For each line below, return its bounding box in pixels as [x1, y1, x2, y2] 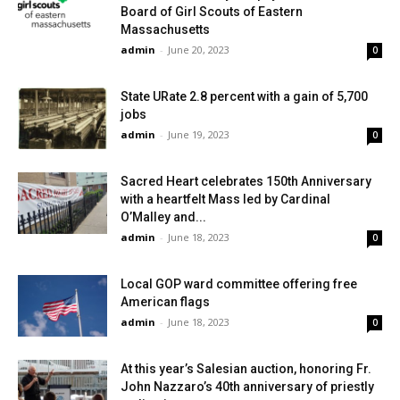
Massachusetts [121, 22, 210, 37]
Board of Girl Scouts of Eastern [121, 4, 303, 19]
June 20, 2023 [168, 43, 229, 56]
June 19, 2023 [168, 128, 229, 141]
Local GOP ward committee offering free [121, 277, 357, 291]
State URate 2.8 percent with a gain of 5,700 [121, 89, 368, 104]
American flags [121, 295, 210, 309]
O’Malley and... [121, 210, 206, 224]
